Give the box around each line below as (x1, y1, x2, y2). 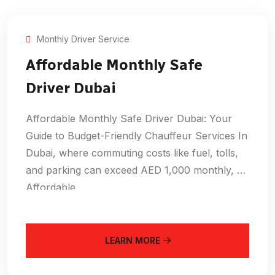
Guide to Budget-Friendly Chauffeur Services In (26, 130, 247, 142)
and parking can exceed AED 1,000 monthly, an (26, 164, 249, 177)
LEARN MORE (104, 235, 160, 246)
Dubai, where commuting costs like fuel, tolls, (26, 147, 238, 160)
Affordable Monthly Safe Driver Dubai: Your (26, 112, 232, 125)
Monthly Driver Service (37, 33, 130, 44)
